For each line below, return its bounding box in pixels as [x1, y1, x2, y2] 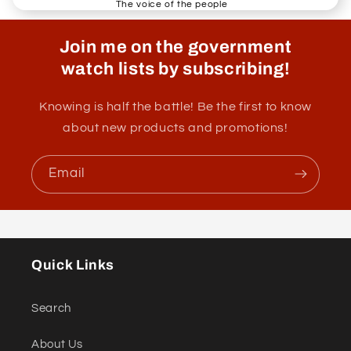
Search [31, 302, 71, 315]
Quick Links [31, 257, 114, 273]
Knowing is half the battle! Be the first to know [38, 100, 313, 113]
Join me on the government [59, 37, 292, 56]
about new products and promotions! [63, 121, 288, 134]
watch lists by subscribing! [60, 59, 291, 78]
